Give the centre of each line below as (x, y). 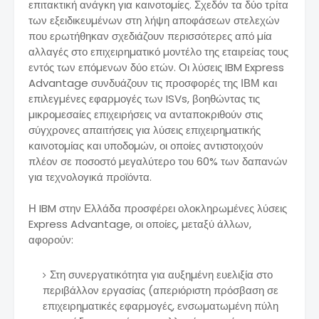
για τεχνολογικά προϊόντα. (91, 177)
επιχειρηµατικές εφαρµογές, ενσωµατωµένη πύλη (161, 306)
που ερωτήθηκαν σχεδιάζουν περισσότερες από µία (150, 36)
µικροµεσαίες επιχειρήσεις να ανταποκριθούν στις (146, 115)
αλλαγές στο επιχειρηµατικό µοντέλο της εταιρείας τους (158, 52)
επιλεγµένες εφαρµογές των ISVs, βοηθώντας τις (144, 99)
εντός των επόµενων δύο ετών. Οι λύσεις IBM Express (156, 68)
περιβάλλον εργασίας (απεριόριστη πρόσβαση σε (161, 291)
